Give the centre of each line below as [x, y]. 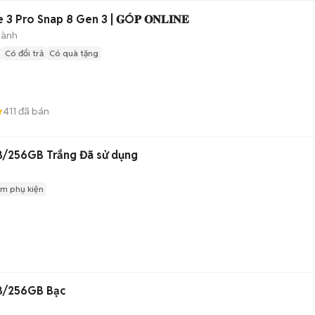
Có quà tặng [74, 53]
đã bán [33, 111]
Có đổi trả [24, 53]
